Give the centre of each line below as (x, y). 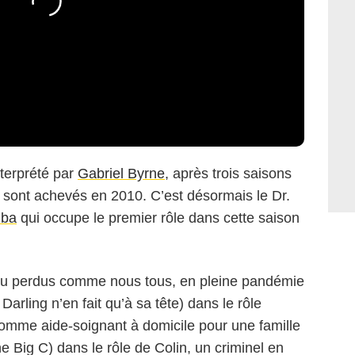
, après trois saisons (228, 174)
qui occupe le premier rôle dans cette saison (158, 218)
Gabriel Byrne (121, 174)
